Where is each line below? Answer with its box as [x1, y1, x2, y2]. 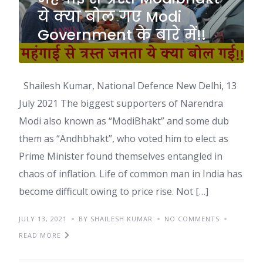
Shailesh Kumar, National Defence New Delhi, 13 [19, 79, 237, 92]
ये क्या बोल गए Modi [38, 6, 181, 27]
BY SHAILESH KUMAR [79, 214, 153, 223]
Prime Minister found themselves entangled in [19, 149, 222, 163]
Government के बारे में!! [38, 24, 206, 45]
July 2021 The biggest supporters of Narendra [19, 96, 223, 110]
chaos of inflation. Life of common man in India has [19, 167, 242, 180]
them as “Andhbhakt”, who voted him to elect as [19, 131, 228, 145]
